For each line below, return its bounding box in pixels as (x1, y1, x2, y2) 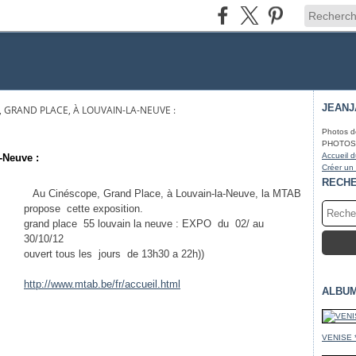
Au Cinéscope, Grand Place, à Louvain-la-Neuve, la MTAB (24, 188, 301, 199)
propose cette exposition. (24, 203, 143, 215)
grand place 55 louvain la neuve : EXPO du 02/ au (24, 218, 264, 230)
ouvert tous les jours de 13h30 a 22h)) (24, 248, 204, 260)
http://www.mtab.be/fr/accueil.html (24, 278, 180, 290)
